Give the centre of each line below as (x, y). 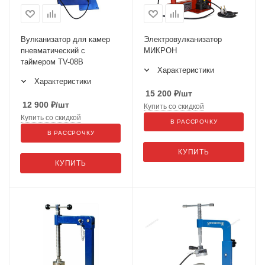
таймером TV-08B (52, 62)
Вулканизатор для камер (65, 39)
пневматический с (53, 51)
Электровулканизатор (183, 39)
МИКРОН (160, 51)
